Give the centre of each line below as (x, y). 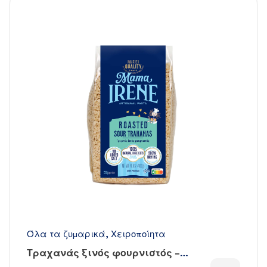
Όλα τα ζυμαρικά (66, 235)
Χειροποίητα (138, 235)
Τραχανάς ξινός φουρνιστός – (103, 254)
